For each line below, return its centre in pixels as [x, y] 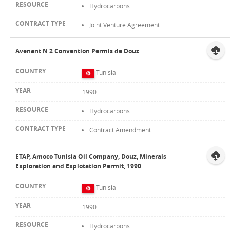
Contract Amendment [120, 130]
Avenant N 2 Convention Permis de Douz [77, 51]
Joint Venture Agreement [124, 25]
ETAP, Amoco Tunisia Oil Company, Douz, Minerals [91, 157]
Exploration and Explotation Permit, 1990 [78, 166]
